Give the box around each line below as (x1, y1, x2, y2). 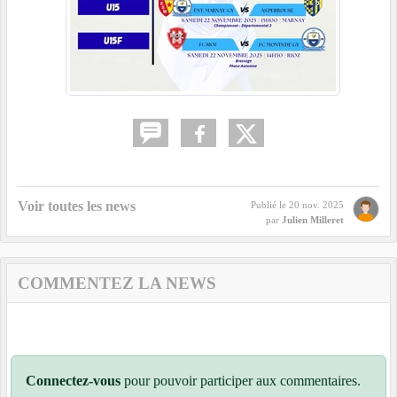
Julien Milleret (282, 214, 344, 225)
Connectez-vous (26, 372, 121, 388)
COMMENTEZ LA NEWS (18, 273, 216, 292)
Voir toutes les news (18, 198, 136, 214)
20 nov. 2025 (289, 198, 344, 210)
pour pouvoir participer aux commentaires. (121, 372, 361, 388)
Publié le (251, 198, 289, 210)
